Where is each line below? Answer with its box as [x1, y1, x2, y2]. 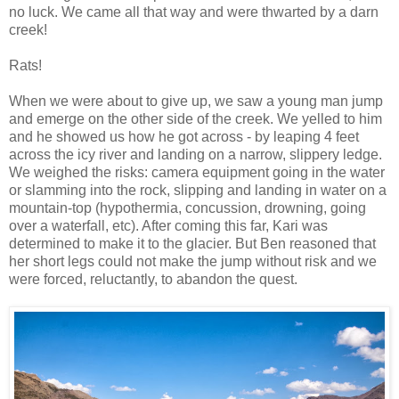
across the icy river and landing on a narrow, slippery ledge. [9, 147, 382, 163]
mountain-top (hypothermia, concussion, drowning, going [9, 200, 366, 216]
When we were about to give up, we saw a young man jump [9, 94, 383, 110]
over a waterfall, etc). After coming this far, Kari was [9, 218, 328, 234]
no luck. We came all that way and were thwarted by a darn [9, 4, 379, 20]
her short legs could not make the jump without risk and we [9, 254, 377, 270]
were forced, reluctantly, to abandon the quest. [9, 272, 297, 288]
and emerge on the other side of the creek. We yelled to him [9, 111, 382, 127]
